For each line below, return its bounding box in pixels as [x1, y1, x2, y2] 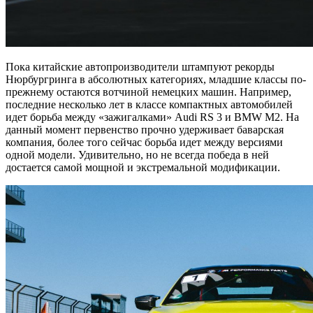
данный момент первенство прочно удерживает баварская [6, 123, 284, 136]
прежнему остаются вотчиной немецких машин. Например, [6, 85, 291, 98]
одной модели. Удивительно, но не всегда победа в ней [6, 148, 269, 161]
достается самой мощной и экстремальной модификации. [6, 161, 280, 173]
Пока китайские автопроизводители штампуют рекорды [6, 60, 275, 73]
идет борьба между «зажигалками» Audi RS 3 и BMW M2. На [6, 110, 299, 123]
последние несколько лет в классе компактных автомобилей [6, 98, 293, 110]
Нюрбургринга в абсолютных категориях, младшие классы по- [6, 73, 306, 85]
